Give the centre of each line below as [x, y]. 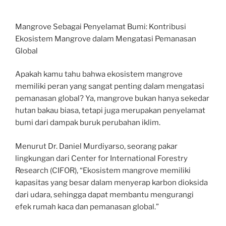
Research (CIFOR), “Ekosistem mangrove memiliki [103, 170]
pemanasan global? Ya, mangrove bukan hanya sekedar [112, 98]
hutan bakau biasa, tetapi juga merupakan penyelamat [110, 110]
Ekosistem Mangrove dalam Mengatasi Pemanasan [106, 39]
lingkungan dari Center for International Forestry [101, 158]
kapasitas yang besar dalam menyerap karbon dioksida [111, 182]
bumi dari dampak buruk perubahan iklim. [88, 123]
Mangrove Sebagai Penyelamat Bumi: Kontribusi [101, 26]
